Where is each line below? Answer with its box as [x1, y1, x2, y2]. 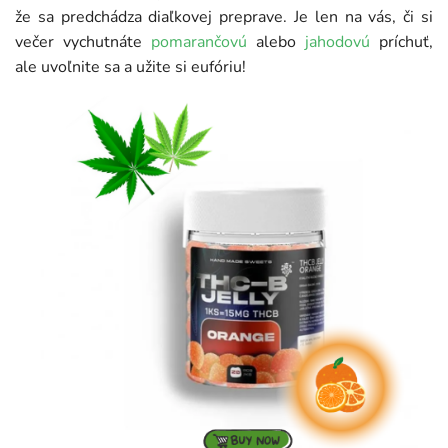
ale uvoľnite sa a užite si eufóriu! [15, 56, 246, 79]
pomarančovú [151, 31, 256, 54]
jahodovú [305, 31, 370, 54]
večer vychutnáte [15, 31, 151, 54]
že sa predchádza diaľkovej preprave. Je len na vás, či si [15, 6, 433, 29]
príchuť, [370, 31, 433, 54]
